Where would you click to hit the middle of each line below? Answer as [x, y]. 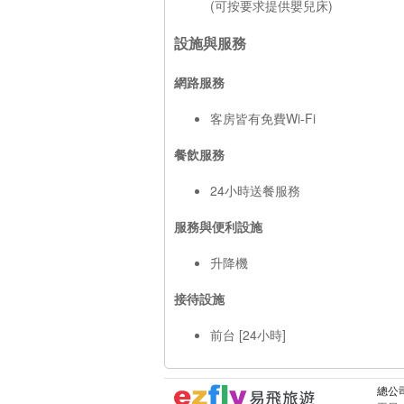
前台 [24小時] [248, 334]
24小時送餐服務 [255, 190]
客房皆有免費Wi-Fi [263, 118]
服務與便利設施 [218, 226]
